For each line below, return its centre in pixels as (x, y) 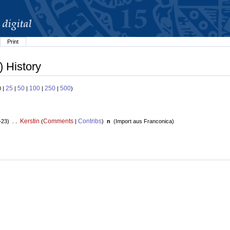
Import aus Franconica (143, 121)
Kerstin (30, 121)
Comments (58, 121)
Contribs (90, 121)
